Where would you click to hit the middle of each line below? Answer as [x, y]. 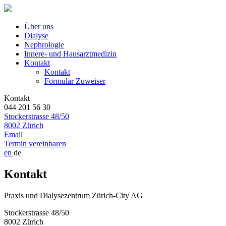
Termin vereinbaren [35, 144]
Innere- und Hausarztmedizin [70, 54]
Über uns [39, 26]
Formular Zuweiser [75, 81]
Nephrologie [44, 45]
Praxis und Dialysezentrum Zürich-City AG [73, 195]
